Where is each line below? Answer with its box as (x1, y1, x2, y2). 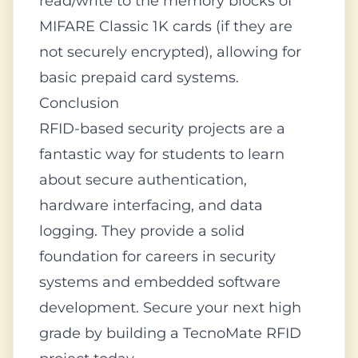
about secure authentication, (39, 171, 247, 189)
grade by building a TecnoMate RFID (39, 324, 301, 342)
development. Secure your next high (39, 299, 301, 316)
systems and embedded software (39, 273, 280, 291)
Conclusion (39, 94, 119, 112)
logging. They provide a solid (39, 222, 245, 240)
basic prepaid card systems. (39, 69, 239, 86)
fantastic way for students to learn (39, 145, 284, 163)
